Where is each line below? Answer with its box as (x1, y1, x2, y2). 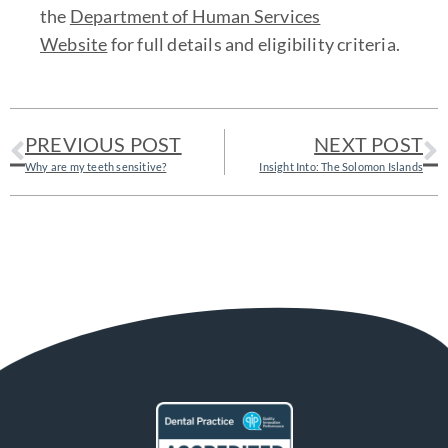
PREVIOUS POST (25, 131, 182, 156)
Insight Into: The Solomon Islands (259, 159, 423, 173)
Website (40, 32, 108, 55)
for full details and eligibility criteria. (107, 32, 401, 55)
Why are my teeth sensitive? (25, 159, 167, 173)
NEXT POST (314, 131, 423, 156)
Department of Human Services (69, 4, 321, 27)
